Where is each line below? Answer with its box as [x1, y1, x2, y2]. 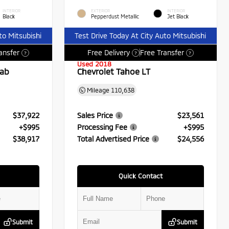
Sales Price [77, 110, 113, 120]
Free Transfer [140, 48, 185, 57]
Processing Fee [77, 122, 128, 131]
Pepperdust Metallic [91, 13, 140, 19]
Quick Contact [119, 172, 163, 180]
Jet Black [167, 13, 189, 19]
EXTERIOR [91, 8, 110, 13]
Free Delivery [87, 48, 130, 57]
